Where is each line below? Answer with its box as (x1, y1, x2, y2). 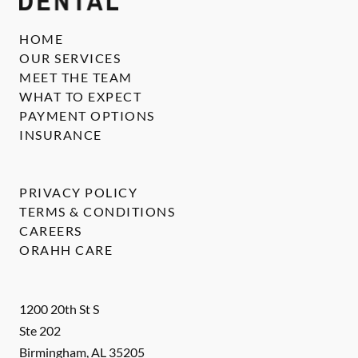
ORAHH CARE (19, 242, 113, 257)
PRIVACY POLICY (19, 185, 137, 200)
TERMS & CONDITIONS (19, 204, 175, 219)
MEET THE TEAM (19, 70, 133, 85)
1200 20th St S (19, 301, 99, 316)
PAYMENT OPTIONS (19, 108, 155, 123)
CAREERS (19, 223, 82, 238)
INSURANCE (19, 127, 102, 142)
